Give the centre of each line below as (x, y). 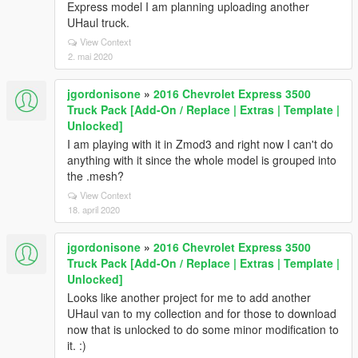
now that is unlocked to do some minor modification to (203, 329)
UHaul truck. (98, 22)
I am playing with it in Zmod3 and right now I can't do (200, 144)
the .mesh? (95, 176)
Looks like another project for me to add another (189, 297)
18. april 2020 (94, 209)
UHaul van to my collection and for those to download (202, 313)
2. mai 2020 (90, 56)
